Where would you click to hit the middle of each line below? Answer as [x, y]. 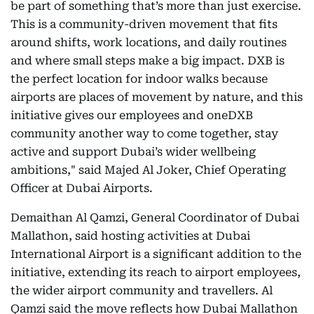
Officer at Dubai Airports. [82, 188]
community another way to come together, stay [144, 134]
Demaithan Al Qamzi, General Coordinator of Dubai [155, 218]
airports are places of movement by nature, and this [157, 97]
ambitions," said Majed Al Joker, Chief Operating [148, 170]
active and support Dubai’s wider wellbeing [133, 152]
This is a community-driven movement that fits [144, 24]
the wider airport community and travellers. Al [142, 291]
